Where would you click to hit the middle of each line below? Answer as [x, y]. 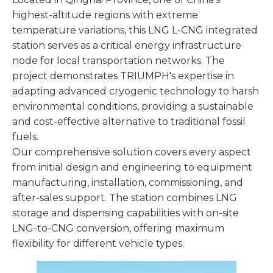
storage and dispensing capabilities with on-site [126, 213]
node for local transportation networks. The [119, 61]
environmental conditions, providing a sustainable [133, 106]
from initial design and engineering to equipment [132, 167]
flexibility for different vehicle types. [98, 243]
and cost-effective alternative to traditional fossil [129, 122]
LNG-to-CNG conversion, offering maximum [118, 228]
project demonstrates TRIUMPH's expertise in [123, 76]
